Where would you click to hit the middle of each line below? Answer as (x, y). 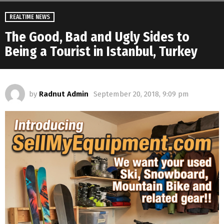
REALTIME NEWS (30, 17)
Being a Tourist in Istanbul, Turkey (101, 52)
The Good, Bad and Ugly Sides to (97, 37)
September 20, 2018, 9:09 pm (141, 94)
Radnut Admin (64, 94)
